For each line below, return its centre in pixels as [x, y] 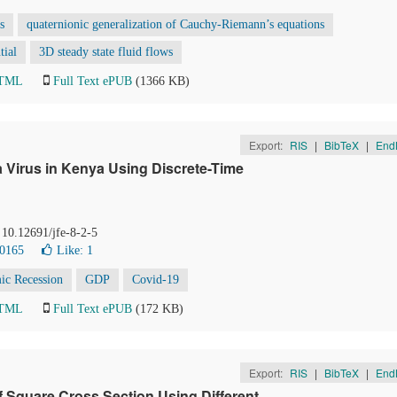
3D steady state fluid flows [106, 52]
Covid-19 [156, 280]
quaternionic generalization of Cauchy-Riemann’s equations [175, 24]
